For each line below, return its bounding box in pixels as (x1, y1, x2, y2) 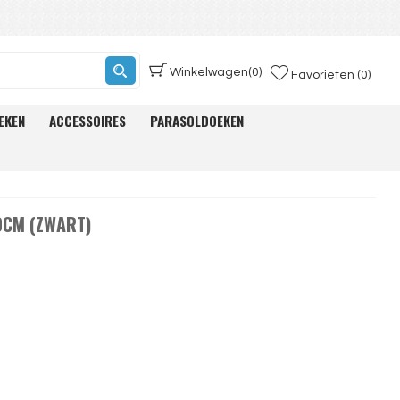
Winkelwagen (169, 66, 248, 79)
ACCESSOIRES (49, 111, 127, 130)
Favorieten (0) (290, 68, 371, 81)
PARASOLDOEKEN (150, 111, 245, 130)
